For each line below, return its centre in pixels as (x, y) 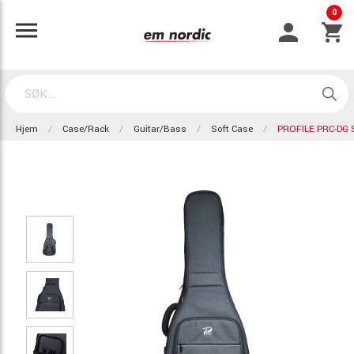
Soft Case (232, 129)
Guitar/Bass (160, 129)
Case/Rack (86, 129)
